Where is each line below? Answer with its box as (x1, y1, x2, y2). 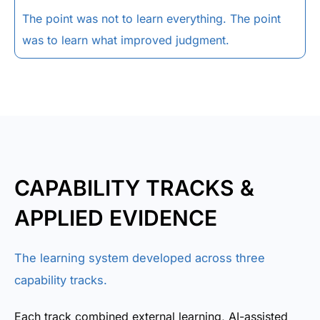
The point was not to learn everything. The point (22, 11, 281, 26)
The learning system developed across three (14, 251, 265, 265)
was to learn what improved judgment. (22, 33, 229, 47)
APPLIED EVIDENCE (14, 205, 217, 231)
